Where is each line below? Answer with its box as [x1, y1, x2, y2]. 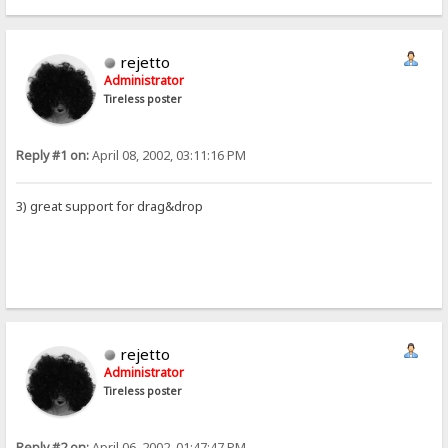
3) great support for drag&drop [16, 197, 204, 216]
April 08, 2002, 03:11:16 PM [89, 146, 247, 164]
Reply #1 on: [16, 146, 90, 164]
